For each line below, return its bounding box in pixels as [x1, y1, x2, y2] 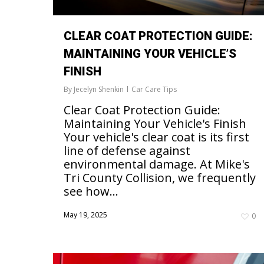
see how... [64, 183, 118, 200]
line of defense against [64, 143, 190, 159]
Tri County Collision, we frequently [64, 170, 256, 186]
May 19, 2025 [64, 210, 107, 220]
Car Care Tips [131, 84, 177, 95]
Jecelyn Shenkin [74, 84, 124, 95]
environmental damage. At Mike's [64, 156, 250, 173]
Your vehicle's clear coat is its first [64, 129, 249, 146]
